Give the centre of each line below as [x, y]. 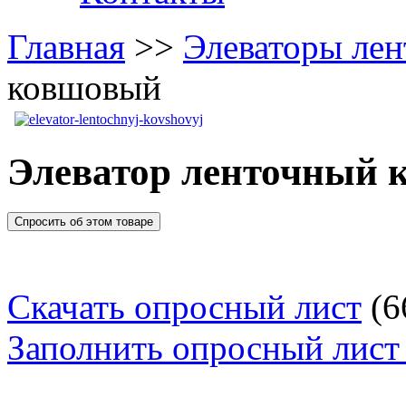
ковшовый [84, 87]
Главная [66, 47]
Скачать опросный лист [184, 306]
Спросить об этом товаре [84, 221]
